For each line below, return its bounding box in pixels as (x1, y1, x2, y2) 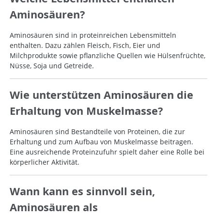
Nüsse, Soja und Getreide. (10, 61, 94, 71)
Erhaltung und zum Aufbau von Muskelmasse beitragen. (10, 137, 193, 147)
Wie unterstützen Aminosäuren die (10, 88, 193, 102)
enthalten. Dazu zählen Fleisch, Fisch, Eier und (10, 41, 160, 50)
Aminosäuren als (10, 200, 98, 215)
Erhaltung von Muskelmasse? (10, 104, 163, 118)
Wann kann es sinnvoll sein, (10, 184, 155, 199)
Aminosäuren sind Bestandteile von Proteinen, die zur (10, 127, 185, 137)
